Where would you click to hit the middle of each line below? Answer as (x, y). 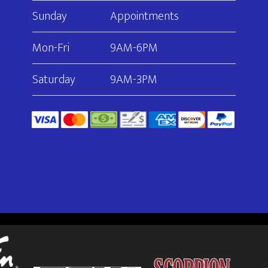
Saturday (54, 80)
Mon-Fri (51, 48)
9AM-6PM (134, 48)
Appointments (144, 16)
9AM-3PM (134, 80)
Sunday (50, 16)
